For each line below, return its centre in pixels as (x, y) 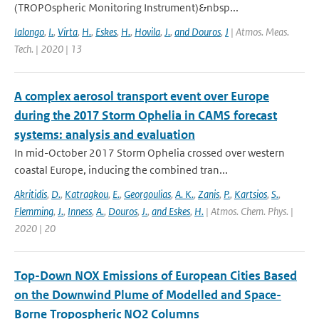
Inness (80, 211)
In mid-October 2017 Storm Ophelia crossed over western (150, 153)
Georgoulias (147, 194)
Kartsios (251, 194)
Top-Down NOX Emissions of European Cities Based (156, 276)
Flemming (34, 211)
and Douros (198, 32)
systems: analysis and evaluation (105, 135)
